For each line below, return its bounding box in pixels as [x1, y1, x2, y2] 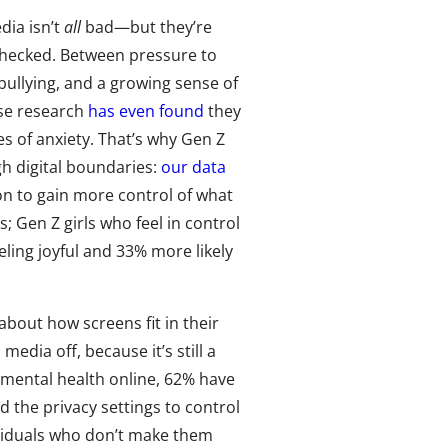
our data [161, 156, 226, 179]
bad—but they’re [85, 16, 212, 39]
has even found [88, 100, 204, 123]
